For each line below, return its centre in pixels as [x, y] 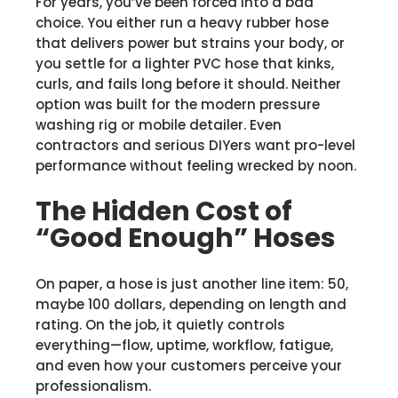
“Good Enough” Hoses [186, 238]
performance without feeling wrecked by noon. [196, 165]
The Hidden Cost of [164, 211]
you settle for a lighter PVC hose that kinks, [185, 63]
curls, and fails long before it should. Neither [188, 84]
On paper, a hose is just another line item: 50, [192, 283]
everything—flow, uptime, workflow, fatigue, [184, 345]
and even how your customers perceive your [189, 365]
